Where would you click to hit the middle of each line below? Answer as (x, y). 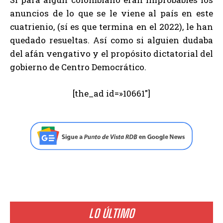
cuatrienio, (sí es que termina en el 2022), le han (111, 26)
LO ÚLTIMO (111, 213)
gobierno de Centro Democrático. (78, 67)
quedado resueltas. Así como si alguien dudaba (111, 40)
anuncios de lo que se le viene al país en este (111, 13)
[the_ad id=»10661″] (111, 93)
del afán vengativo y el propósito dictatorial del (111, 53)
